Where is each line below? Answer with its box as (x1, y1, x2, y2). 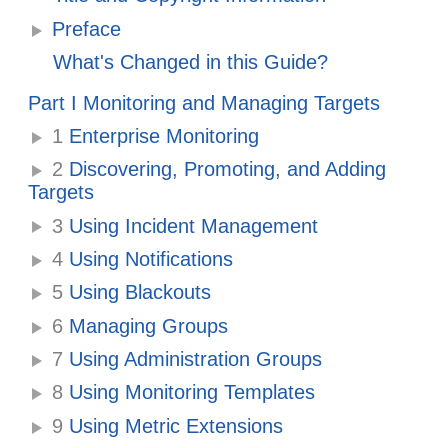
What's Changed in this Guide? (53, 51, 329, 74)
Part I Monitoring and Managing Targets (28, 91, 381, 114)
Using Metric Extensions (63, 414, 284, 437)
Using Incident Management (63, 214, 319, 237)
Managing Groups (63, 314, 229, 337)
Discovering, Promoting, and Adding (63, 158, 387, 181)
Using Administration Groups (63, 348, 323, 371)
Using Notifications (63, 248, 234, 270)
